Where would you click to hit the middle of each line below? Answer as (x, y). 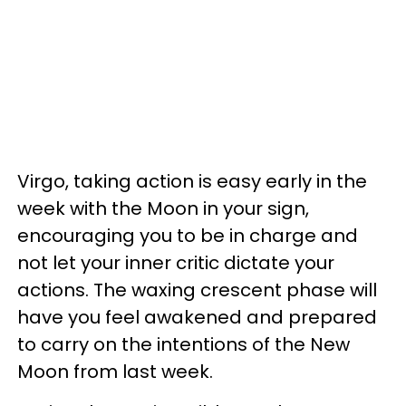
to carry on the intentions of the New (184, 345)
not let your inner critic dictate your (176, 263)
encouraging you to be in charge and (188, 236)
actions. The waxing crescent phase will (197, 290)
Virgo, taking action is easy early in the (192, 182)
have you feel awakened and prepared (197, 318)
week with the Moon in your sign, (163, 209)
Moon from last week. (117, 372)
